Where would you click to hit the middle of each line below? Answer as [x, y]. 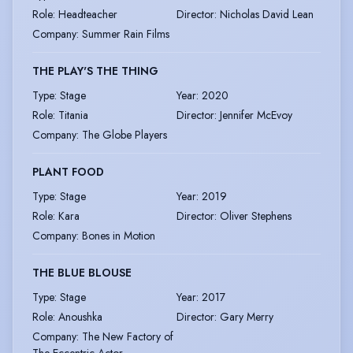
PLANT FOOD [68, 172]
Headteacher [88, 15]
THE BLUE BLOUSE [82, 273]
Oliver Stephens [256, 216]
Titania [73, 115]
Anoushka [80, 317]
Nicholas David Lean [267, 15]
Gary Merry [247, 317]
